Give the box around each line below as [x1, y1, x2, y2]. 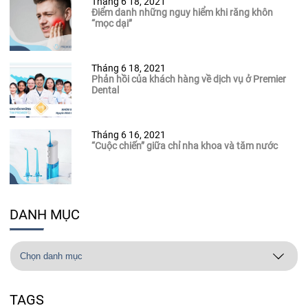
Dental [91, 85, 119, 96]
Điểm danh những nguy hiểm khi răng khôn [91, 7, 273, 19]
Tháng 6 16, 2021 [91, 129, 166, 141]
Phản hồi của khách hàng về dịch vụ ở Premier [91, 74, 286, 85]
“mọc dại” [91, 18, 132, 30]
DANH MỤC [10, 206, 80, 223]
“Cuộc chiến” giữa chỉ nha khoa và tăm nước [91, 140, 278, 152]
